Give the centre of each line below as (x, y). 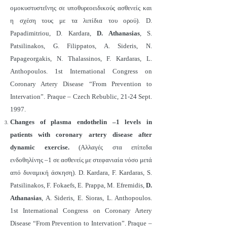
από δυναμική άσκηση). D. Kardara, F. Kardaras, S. (81, 173)
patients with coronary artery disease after (81, 135)
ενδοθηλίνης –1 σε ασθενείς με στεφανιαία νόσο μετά (81, 160)
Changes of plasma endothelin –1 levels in (81, 122)
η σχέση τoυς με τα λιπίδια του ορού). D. (81, 21)
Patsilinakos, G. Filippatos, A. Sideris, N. (81, 46)
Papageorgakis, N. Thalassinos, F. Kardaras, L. (81, 59)
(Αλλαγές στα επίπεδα (110, 147)
